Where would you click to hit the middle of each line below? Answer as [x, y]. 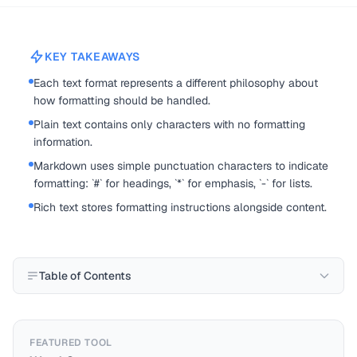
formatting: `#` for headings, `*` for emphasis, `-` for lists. [173, 183]
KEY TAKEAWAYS [93, 57]
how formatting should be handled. [122, 100]
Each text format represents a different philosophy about [176, 83]
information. [63, 142]
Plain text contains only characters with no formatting [169, 124]
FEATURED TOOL [71, 343]
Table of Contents [85, 276]
